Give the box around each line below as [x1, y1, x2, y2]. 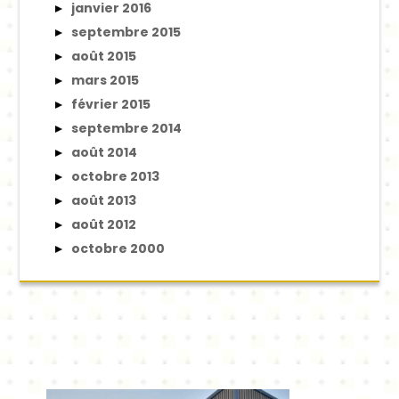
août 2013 [71, 191, 137, 209]
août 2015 [71, 46, 137, 65]
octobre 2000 [71, 239, 166, 257]
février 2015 [71, 94, 151, 113]
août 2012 [71, 215, 137, 233]
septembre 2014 [71, 118, 183, 137]
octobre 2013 [71, 167, 160, 185]
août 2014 [71, 142, 138, 161]
